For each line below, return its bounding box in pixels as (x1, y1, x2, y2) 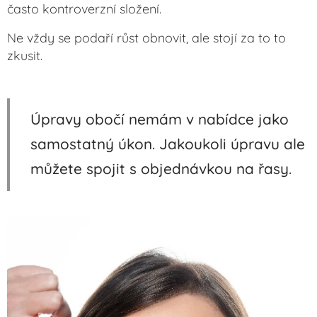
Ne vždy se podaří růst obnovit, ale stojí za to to (7, 30, 286, 47)
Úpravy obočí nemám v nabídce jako (30, 110, 289, 129)
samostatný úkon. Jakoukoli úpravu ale (30, 134, 305, 154)
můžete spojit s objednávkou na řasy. (30, 159, 292, 178)
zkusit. (7, 47, 46, 64)
